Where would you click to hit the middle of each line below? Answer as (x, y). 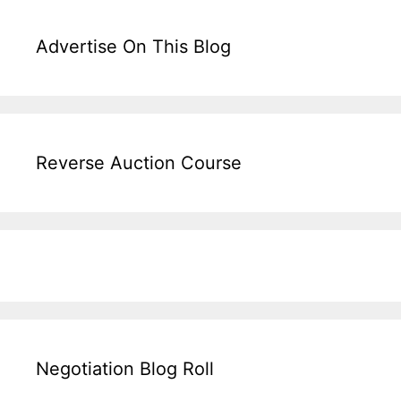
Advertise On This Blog (133, 46)
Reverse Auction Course (139, 162)
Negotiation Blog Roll (125, 368)
